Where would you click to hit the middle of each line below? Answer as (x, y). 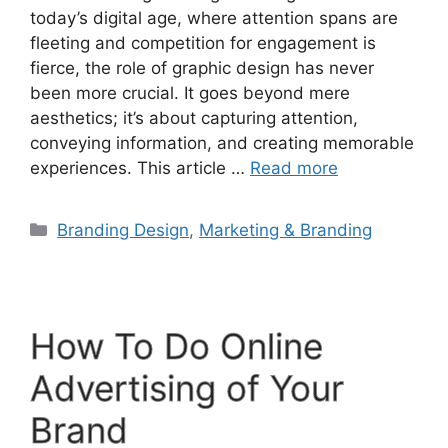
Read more (294, 167)
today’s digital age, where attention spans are (214, 17)
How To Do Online (176, 345)
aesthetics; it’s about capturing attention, (194, 117)
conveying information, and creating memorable (222, 142)
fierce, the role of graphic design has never (202, 67)
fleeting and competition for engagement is (203, 42)
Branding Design (123, 229)
